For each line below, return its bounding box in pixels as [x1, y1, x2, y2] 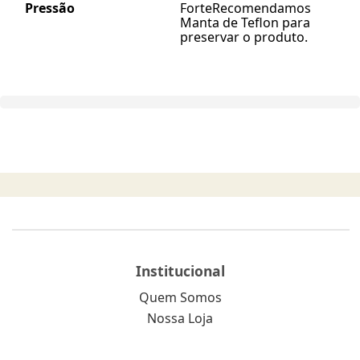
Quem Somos [138, 288, 222, 306]
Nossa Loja [147, 309, 213, 327]
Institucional [135, 260, 225, 280]
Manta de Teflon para [180, 13, 310, 31]
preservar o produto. [180, 27, 308, 46]
